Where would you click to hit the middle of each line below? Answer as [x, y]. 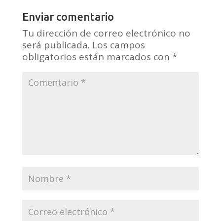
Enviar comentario [68, 16]
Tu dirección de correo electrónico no [106, 33]
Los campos [118, 45]
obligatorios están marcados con [97, 56]
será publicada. [56, 45]
